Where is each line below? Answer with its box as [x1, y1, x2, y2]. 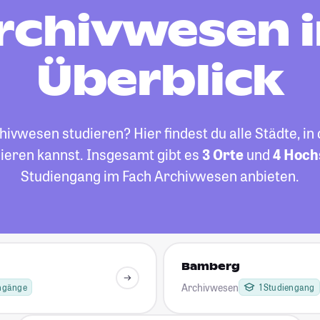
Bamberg [181, 260, 240, 274]
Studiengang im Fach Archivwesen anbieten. [21, 166, 299, 185]
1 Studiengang [259, 281, 315, 294]
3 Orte [201, 145, 244, 164]
